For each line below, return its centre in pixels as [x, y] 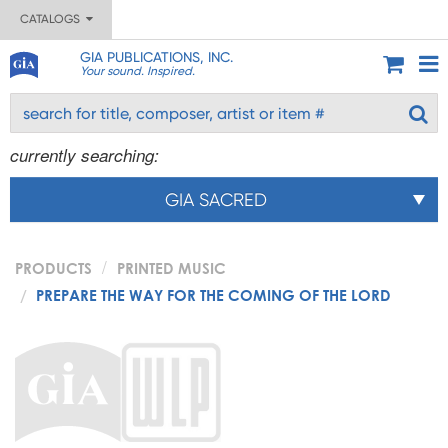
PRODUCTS [53, 268]
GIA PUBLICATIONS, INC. [156, 57]
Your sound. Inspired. [137, 71]
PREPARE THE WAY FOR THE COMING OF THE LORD [213, 295]
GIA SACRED [216, 199]
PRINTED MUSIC [171, 268]
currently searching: [84, 155]
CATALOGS [52, 19]
